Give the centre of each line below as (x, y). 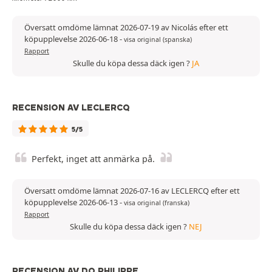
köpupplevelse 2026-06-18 (72, 39)
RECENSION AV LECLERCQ (71, 107)
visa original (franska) (157, 202)
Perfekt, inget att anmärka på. (93, 158)
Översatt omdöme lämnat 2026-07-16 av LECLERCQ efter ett (132, 190)
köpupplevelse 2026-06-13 (72, 202)
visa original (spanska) (158, 39)
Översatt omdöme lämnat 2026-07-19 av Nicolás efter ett (126, 27)
